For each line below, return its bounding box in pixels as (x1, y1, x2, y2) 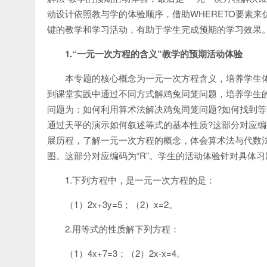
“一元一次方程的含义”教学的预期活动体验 (72, 47, 243, 60)
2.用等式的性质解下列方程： (65, 222, 179, 235)
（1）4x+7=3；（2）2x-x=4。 (65, 247, 185, 259)
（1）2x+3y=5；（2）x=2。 (65, 198, 178, 210)
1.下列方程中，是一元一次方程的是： (65, 173, 215, 186)
